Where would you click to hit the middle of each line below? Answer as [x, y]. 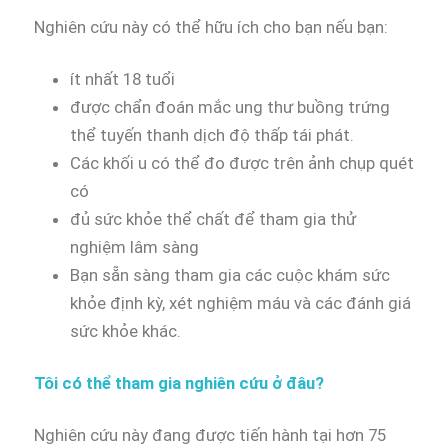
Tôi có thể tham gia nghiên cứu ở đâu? [179, 383]
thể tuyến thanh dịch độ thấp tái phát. [212, 135]
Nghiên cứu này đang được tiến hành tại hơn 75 [210, 435]
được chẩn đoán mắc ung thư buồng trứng [230, 107]
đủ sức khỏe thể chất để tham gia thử [213, 219]
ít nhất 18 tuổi [122, 79]
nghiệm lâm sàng [134, 247]
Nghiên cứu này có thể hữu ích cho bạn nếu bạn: [211, 27]
